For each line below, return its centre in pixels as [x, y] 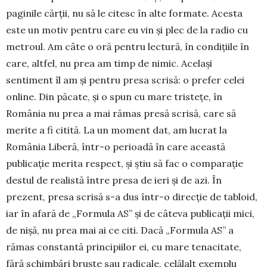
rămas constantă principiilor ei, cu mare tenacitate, [124, 246]
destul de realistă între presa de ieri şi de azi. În [114, 180]
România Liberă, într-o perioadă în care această [116, 146]
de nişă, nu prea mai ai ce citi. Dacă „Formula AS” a [120, 230]
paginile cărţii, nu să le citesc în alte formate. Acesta [124, 13]
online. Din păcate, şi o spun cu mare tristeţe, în [114, 96]
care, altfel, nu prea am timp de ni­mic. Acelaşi [109, 63]
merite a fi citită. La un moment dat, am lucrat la [117, 130]
